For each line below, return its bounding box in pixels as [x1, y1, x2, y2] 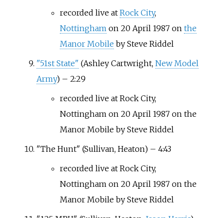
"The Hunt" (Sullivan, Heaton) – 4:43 [36, 144, 171, 154]
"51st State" [36, 58, 79, 68]
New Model [155, 58, 199, 68]
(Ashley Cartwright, [78, 58, 155, 68]
